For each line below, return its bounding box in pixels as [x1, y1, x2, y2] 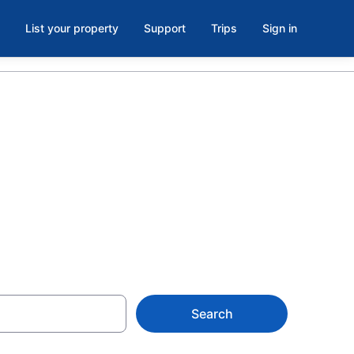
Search [190, 306, 233, 322]
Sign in [262, 21, 297, 35]
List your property [25, 21, 119, 35]
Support [144, 21, 186, 35]
